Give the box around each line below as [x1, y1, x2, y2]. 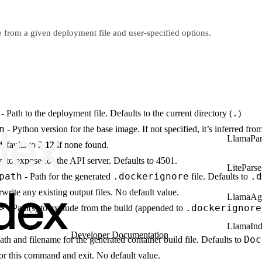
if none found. [54, 140, 109, 150]
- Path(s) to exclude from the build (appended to [5, 203, 185, 213]
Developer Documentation [71, 230, 168, 240]
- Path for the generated [22, 171, 113, 182]
